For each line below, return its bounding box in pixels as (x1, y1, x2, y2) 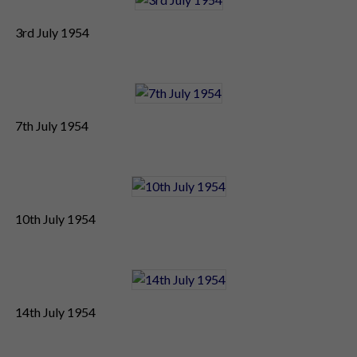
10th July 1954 (15, 210, 96, 226)
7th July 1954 (15, 117, 88, 133)
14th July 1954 (15, 304, 96, 320)
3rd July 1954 (15, 24, 89, 40)
